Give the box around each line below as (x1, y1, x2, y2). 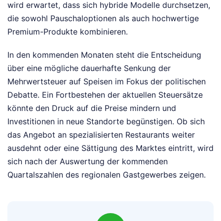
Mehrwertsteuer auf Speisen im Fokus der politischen (7, 76, 206, 87)
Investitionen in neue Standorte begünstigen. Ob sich (7, 116, 205, 127)
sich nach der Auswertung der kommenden (7, 156, 168, 167)
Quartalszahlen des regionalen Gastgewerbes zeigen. (7, 170, 206, 180)
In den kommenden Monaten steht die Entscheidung (7, 50, 201, 60)
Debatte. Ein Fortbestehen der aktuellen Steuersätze (7, 90, 203, 100)
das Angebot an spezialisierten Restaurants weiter (7, 130, 195, 140)
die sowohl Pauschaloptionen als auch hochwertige (7, 13, 199, 24)
